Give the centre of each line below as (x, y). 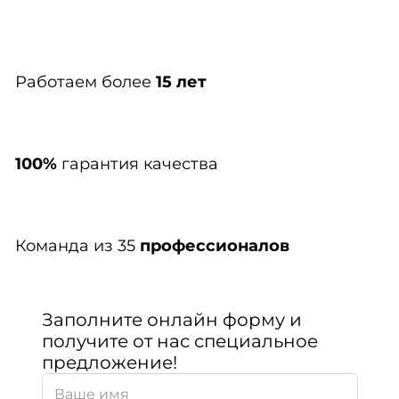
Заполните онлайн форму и (171, 320)
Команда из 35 (77, 246)
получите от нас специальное (179, 342)
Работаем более (85, 82)
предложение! (109, 363)
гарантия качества (137, 164)
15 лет (181, 82)
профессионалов (214, 246)
